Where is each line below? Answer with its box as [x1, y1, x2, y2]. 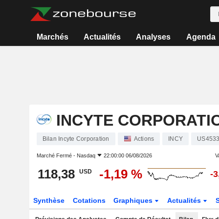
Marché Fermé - [36, 153, 77, 158]
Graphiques [113, 197, 155, 204]
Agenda [186, 33, 216, 41]
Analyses [136, 33, 171, 41]
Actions [133, 135, 154, 142]
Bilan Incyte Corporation [42, 135, 109, 142]
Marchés [36, 33, 68, 41]
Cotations [72, 197, 106, 204]
